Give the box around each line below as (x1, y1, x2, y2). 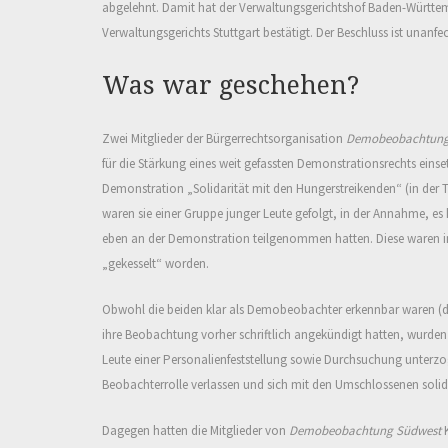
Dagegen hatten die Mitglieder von (102, 422, 289, 440)
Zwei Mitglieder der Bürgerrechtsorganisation (102, 130, 346, 148)
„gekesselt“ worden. (102, 255, 209, 273)
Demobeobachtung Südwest (289, 422, 441, 440)
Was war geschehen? (102, 71, 359, 101)
